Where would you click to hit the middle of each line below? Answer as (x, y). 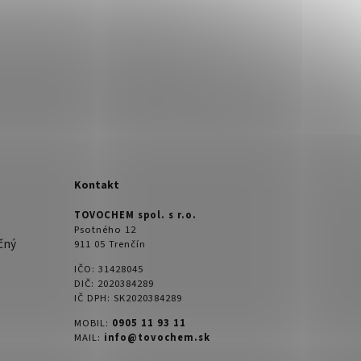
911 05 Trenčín (110, 245)
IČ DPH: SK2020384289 (128, 299)
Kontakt (97, 185)
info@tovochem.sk (157, 337)
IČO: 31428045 (109, 270)
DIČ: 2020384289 (114, 284)
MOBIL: (93, 323)
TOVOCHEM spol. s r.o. (135, 216)
